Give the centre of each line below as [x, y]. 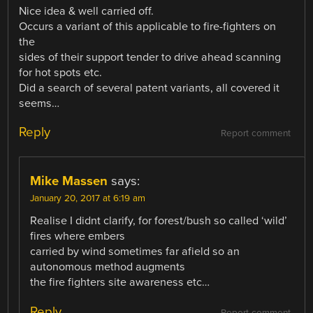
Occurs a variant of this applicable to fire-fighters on [148, 27]
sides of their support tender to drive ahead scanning [150, 58]
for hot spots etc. [61, 73]
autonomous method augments [108, 267]
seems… [39, 104]
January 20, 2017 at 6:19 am [88, 199]
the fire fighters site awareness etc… [120, 283]
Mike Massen [69, 181]
